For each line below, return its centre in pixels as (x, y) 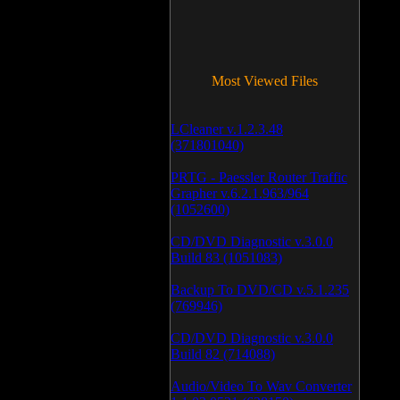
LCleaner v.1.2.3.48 (227, 129)
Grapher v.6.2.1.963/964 (240, 193)
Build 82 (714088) (223, 354)
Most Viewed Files (265, 81)
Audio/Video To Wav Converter (261, 386)
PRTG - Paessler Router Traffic (259, 177)
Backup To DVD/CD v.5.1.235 (260, 290)
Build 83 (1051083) (226, 258)
